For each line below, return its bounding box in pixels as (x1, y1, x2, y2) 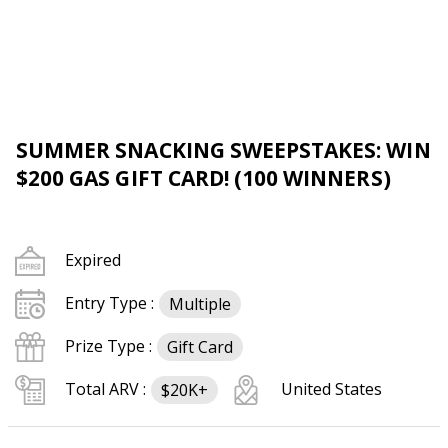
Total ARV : (65, 378, 146, 400)
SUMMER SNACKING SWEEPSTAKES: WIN (16, 136, 431, 164)
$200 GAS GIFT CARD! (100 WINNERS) (16, 164, 391, 192)
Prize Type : (65, 335, 152, 357)
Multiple (169, 292, 231, 315)
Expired (65, 249, 121, 271)
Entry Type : (65, 292, 154, 314)
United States (281, 378, 382, 400)
